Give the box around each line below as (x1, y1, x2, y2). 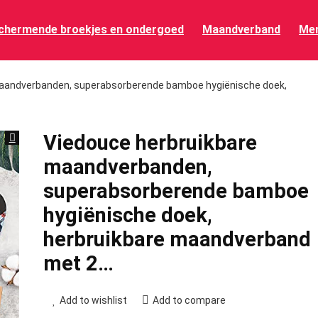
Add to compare (152, 295, 226, 306)
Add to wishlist (59, 295, 127, 306)
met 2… (43, 251, 114, 275)
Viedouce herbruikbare (43, 131, 257, 155)
